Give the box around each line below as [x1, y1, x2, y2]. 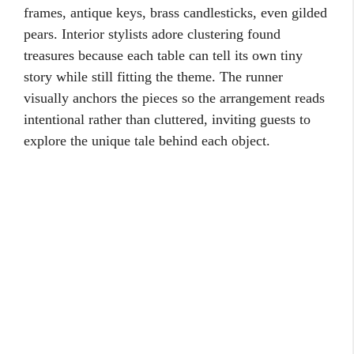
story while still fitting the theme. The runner [24, 69, 283, 85]
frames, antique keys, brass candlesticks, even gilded [24, 5, 327, 21]
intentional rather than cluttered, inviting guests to [24, 111, 311, 128]
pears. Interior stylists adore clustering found [24, 26, 281, 43]
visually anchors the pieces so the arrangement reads [24, 90, 325, 107]
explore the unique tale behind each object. [24, 133, 270, 149]
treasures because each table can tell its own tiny [24, 47, 303, 64]
